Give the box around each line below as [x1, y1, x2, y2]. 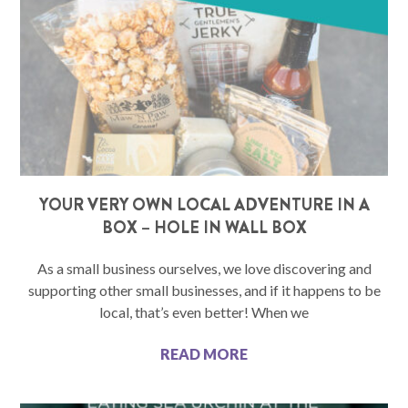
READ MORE [160, 345, 248, 363]
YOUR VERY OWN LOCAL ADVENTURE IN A [38, 193, 370, 218]
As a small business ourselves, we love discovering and [36, 260, 372, 278]
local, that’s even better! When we [99, 303, 309, 321]
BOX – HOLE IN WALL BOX [101, 216, 307, 240]
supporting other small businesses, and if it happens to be [27, 281, 381, 300]
